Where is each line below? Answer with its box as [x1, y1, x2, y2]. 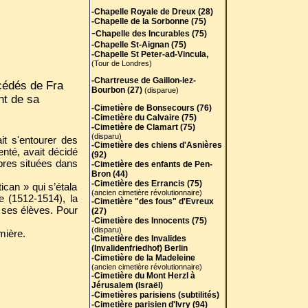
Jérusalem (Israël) [91, 280, 163, 290]
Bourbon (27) [91, 85, 144, 95]
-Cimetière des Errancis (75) [91, 179, 202, 188]
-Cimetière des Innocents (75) [91, 216, 207, 225]
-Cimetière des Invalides [91, 234, 186, 243]
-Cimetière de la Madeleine [91, 253, 195, 263]
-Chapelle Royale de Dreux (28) [91, 7, 213, 16]
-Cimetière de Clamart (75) [91, 122, 195, 132]
